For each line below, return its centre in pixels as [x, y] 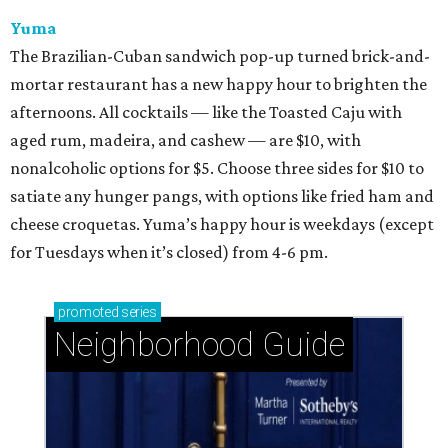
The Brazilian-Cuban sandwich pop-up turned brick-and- [220, 56]
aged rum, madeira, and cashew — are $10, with [185, 140]
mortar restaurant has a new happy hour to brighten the [218, 84]
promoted [88, 312]
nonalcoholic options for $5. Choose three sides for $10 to [217, 168]
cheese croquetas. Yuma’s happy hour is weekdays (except [222, 224]
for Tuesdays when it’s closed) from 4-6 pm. [169, 252]
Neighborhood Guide [199, 345]
